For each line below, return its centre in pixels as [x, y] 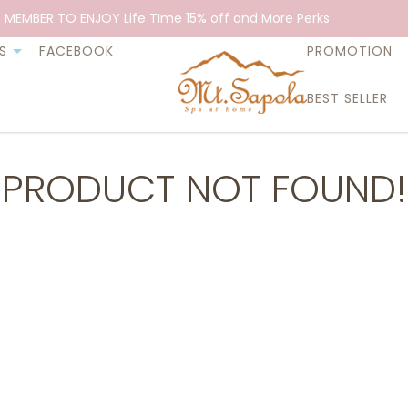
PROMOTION [350, 51]
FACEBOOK [76, 51]
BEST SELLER [348, 98]
